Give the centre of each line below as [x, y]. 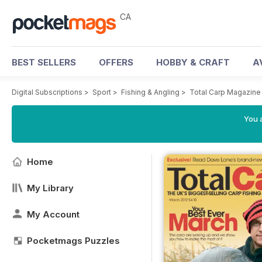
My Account [53, 214]
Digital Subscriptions [47, 92]
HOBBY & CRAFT [193, 62]
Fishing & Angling [150, 92]
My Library [50, 188]
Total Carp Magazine [225, 92]
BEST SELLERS [44, 62]
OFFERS [116, 62]
